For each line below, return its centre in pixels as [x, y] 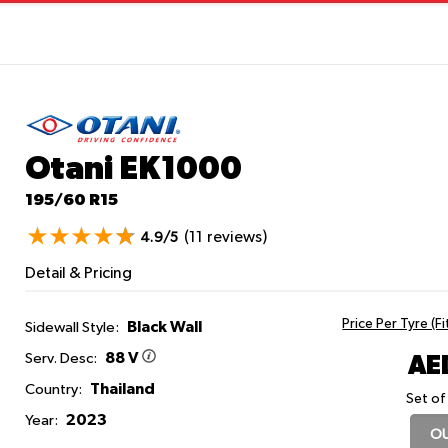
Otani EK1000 [134, 167]
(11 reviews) [225, 238]
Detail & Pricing [79, 274]
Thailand [121, 389]
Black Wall [165, 327]
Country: [54, 390]
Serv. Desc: [63, 359]
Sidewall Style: [74, 328]
